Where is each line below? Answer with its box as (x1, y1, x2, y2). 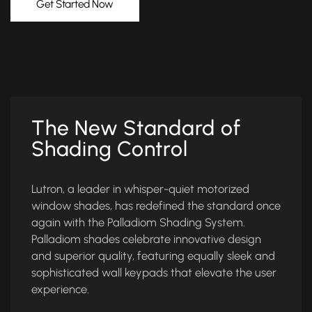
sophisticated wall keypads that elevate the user (31, 265, 276, 280)
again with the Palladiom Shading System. (31, 215, 245, 230)
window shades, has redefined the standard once (31, 198, 281, 213)
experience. (31, 282, 89, 297)
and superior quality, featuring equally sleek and (31, 249, 275, 263)
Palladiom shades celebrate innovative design (31, 232, 261, 247)
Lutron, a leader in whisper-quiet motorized (31, 182, 249, 196)
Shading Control (31, 136, 188, 162)
